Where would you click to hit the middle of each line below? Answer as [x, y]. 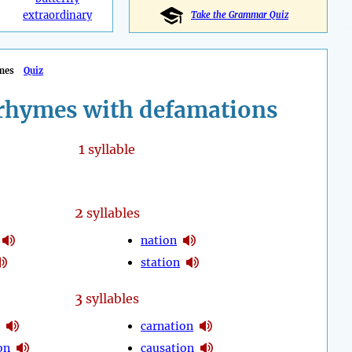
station [161, 262]
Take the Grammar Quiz [240, 15]
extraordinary [57, 16]
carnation [167, 326]
